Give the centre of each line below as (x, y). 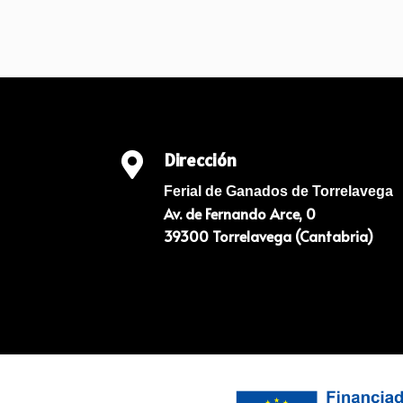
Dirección (200, 160)
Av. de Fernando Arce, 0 (239, 213)
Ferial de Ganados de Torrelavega (278, 191)
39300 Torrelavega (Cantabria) (268, 235)
